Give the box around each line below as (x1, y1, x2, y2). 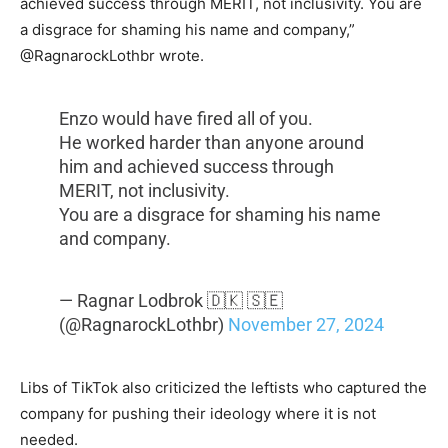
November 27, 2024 (227, 314, 384, 336)
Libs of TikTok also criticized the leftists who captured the (20, 378, 427, 398)
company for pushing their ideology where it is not (20, 404, 376, 424)
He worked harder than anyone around (58, 132, 364, 154)
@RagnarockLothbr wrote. (20, 46, 204, 66)
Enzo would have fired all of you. (58, 108, 313, 130)
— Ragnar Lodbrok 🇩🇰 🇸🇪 (58, 290, 283, 312)
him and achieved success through (58, 156, 334, 178)
